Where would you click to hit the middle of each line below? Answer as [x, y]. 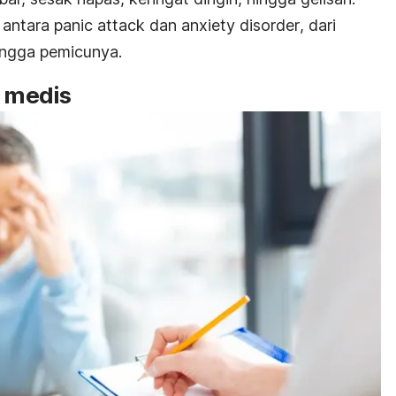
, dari [318, 25]
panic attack [99, 25]
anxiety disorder [240, 25]
